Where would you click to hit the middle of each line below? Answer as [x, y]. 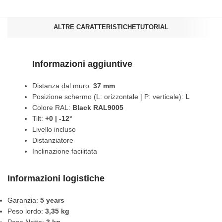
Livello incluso [54, 130]
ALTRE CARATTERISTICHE [95, 27]
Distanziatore [53, 140]
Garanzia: [24, 200]
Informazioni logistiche [56, 179]
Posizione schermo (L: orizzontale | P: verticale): [109, 97]
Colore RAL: [52, 108]
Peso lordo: [26, 211]
